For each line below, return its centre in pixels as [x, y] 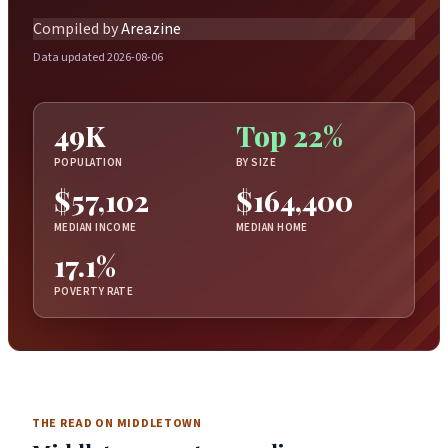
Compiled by [75, 28]
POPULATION [88, 162]
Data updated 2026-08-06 [98, 58]
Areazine [151, 28]
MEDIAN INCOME [95, 227]
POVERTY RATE [94, 292]
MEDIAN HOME [272, 227]
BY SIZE [256, 162]
